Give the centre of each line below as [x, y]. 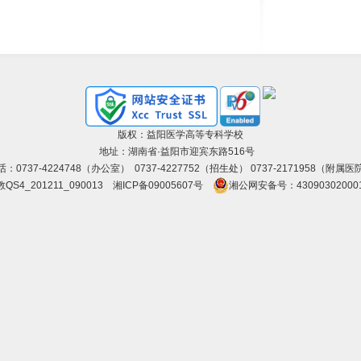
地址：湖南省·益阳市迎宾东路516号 [180, 151]
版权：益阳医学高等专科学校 [180, 135]
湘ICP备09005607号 [158, 185]
